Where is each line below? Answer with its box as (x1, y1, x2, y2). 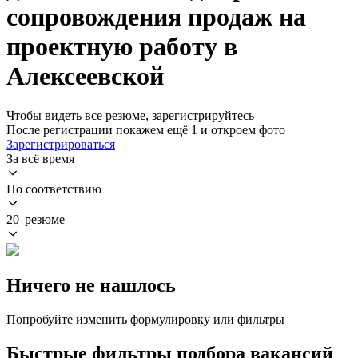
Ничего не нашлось (6, 274, 176, 296)
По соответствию (6, 181, 101, 196)
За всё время (6, 151, 74, 165)
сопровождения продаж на (6, 2, 306, 32)
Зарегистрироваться (6, 137, 115, 151)
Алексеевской (6, 62, 164, 91)
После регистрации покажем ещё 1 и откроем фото (6, 122, 285, 137)
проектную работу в (6, 32, 237, 62)
